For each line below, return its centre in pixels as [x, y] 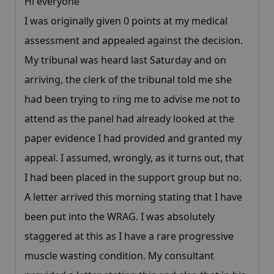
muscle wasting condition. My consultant [119, 256]
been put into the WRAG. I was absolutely [120, 217]
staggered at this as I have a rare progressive [129, 236]
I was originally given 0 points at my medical [126, 21]
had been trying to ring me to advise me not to [132, 99]
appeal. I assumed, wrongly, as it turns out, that [134, 158]
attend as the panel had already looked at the [129, 119]
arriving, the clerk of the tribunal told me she [128, 80]
